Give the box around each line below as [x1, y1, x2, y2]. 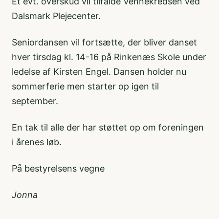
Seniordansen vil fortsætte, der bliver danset [12, 37, 197, 47]
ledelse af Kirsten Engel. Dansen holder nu [12, 66, 186, 77]
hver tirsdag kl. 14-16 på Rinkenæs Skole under [12, 52, 206, 62]
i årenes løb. [12, 137, 62, 147]
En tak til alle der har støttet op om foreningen [12, 122, 204, 132]
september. [12, 96, 58, 106]
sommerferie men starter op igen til [12, 81, 159, 91]
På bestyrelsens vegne [12, 163, 105, 174]
